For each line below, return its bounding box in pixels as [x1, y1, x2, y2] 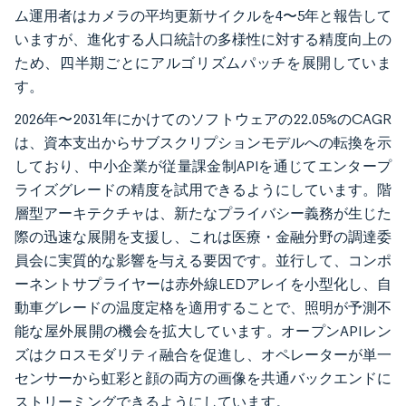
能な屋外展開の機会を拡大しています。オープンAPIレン [14, 323, 391, 340]
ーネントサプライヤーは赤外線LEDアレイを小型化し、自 [14, 275, 391, 293]
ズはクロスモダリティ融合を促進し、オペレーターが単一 [14, 346, 391, 363]
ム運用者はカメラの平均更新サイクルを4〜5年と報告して [14, 7, 391, 24]
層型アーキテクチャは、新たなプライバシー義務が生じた [14, 205, 391, 222]
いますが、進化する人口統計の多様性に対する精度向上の [14, 31, 391, 48]
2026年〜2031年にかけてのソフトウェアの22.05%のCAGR [14, 111, 391, 128]
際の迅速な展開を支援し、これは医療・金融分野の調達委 [14, 228, 391, 246]
